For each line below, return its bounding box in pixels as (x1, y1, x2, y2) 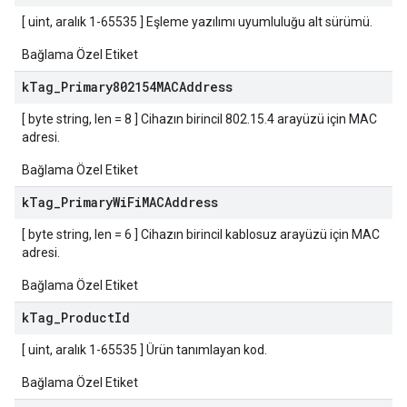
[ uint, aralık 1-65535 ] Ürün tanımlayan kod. (22, 342, 267, 357)
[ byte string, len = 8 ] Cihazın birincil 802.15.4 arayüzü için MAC (22, 112, 377, 126)
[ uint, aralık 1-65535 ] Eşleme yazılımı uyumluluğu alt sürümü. (22, 15, 372, 29)
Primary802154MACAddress (61, 78, 233, 95)
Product (61, 309, 114, 326)
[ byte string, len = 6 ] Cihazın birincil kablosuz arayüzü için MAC (22, 227, 380, 242)
